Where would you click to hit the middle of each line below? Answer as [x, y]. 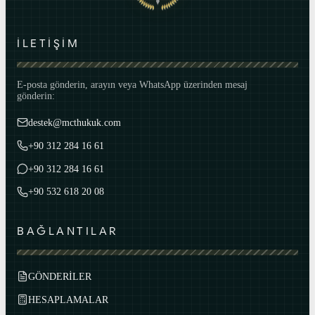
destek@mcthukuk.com [75, 122]
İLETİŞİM [49, 43]
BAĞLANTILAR [67, 231]
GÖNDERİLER [60, 276]
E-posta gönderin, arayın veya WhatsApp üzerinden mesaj [132, 84]
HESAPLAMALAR [68, 299]
